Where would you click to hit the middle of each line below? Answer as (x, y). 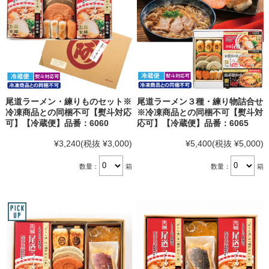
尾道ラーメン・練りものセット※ (68, 101)
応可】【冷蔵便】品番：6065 (193, 123)
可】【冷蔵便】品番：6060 (57, 123)
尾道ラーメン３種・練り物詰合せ (200, 101)
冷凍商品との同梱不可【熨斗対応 (68, 112)
